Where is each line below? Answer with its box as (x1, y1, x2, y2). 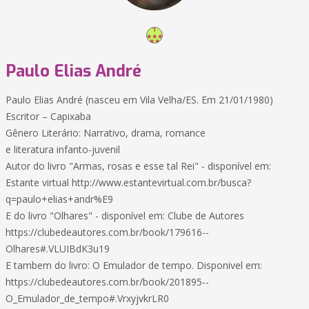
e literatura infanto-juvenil (6, 143, 120, 156)
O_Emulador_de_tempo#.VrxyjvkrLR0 (6, 292, 169, 305)
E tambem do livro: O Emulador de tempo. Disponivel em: (6, 259, 262, 272)
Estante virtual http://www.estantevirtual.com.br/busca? (6, 176, 251, 189)
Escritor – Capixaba (6, 110, 91, 123)
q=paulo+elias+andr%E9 (6, 192, 113, 206)
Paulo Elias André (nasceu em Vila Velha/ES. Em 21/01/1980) (6, 93, 273, 106)
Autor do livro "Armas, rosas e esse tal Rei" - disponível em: (6, 159, 271, 172)
